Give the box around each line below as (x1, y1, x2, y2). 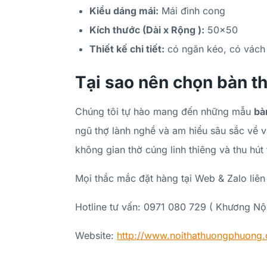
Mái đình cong (159, 4, 225, 17)
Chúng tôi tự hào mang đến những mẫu (75, 105, 254, 117)
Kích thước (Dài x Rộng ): (89, 23, 204, 36)
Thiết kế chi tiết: (89, 42, 164, 55)
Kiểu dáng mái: (89, 4, 159, 17)
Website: (75, 229, 117, 241)
